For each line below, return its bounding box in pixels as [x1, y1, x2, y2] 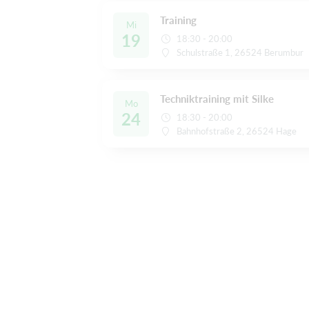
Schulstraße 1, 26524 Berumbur [177, 46, 304, 58]
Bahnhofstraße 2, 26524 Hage [177, 125, 297, 137]
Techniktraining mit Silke [160, 92, 274, 105]
